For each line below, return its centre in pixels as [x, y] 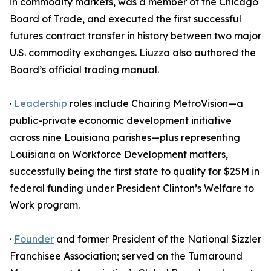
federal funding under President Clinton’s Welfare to [132, 188]
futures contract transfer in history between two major [135, 36]
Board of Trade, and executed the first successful [126, 19]
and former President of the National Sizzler [158, 239]
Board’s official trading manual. [84, 70]
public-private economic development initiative [121, 120]
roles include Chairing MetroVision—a [155, 103]
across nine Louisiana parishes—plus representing [125, 137]
